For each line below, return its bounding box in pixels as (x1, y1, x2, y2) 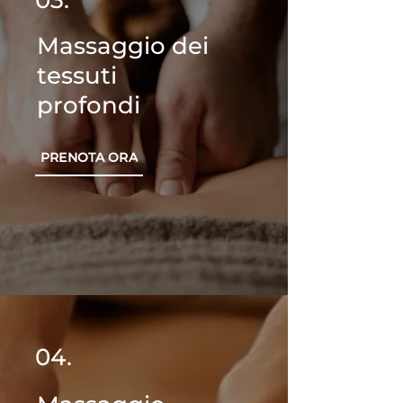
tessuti (37, 61, 117, 90)
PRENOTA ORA (40, 149, 138, 166)
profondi (37, 91, 140, 120)
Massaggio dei (37, 31, 209, 60)
